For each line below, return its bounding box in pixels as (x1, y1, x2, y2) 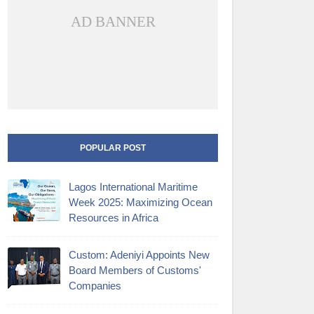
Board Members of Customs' (69, 264, 201, 276)
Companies (69, 279, 121, 292)
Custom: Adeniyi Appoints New (69, 248, 210, 261)
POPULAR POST (80, 142, 146, 153)
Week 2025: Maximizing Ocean (69, 196, 212, 208)
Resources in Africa (69, 211, 158, 224)
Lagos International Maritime (69, 180, 198, 193)
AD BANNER (70, 13, 156, 30)
